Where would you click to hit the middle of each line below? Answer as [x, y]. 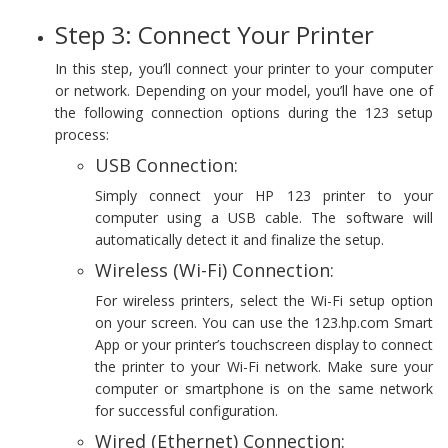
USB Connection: [166, 164]
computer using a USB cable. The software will [264, 217]
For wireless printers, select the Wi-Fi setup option [264, 300]
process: [82, 134]
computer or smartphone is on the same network [264, 388]
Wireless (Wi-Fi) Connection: [214, 269]
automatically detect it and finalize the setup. [239, 239]
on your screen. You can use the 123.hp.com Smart [264, 322]
